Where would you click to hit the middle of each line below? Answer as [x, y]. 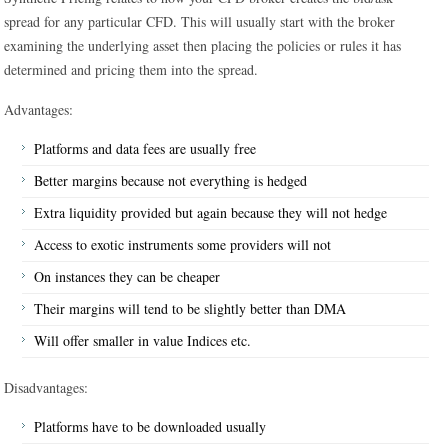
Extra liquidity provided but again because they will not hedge [211, 212]
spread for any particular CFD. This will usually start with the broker [200, 21]
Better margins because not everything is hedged [171, 180]
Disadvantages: [46, 387]
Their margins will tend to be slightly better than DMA [190, 308]
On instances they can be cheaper [127, 276]
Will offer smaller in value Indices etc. [143, 340]
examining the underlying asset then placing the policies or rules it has [203, 45]
